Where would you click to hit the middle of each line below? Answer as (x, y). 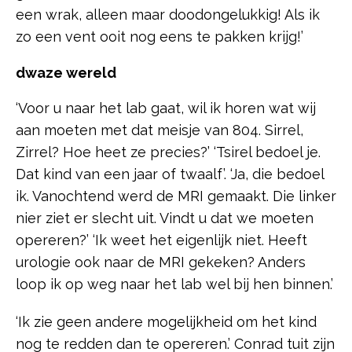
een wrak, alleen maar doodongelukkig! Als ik (168, 15)
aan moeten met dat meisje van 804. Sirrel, (159, 130)
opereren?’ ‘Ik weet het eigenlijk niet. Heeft (161, 240)
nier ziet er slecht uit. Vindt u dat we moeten (165, 218)
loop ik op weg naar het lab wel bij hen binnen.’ (174, 284)
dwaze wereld (66, 73)
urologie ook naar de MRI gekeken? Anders (161, 262)
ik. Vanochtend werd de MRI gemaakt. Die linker (176, 196)
